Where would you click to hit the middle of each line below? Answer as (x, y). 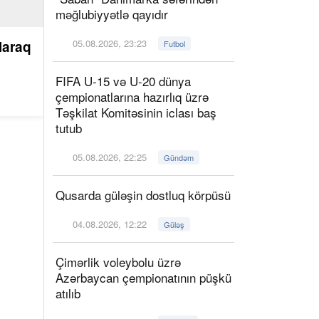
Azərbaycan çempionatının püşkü (143, 277)
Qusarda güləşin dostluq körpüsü (143, 195)
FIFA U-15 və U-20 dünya (123, 81)
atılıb (68, 293)
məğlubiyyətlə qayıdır (112, 14)
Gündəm (179, 157)
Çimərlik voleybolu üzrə (118, 262)
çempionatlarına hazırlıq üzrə (132, 96)
